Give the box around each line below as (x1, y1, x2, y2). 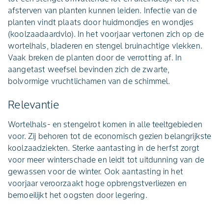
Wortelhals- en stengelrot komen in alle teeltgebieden (8, 119, 202, 129)
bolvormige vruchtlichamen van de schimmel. (8, 76, 170, 86)
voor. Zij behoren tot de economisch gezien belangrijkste (8, 131, 212, 141)
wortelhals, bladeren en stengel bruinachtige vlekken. (8, 41, 202, 51)
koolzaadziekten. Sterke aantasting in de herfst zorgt (8, 143, 199, 153)
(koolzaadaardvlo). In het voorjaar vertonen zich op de (8, 29, 204, 39)
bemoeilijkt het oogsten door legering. (8, 190, 147, 200)
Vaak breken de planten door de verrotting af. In (8, 53, 182, 62)
